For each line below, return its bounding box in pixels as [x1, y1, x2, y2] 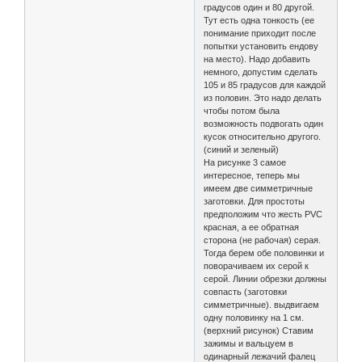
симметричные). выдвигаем [204, 300, 320, 310]
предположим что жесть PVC [204, 209, 323, 220]
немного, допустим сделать [204, 67, 318, 78]
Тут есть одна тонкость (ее [204, 15, 315, 26]
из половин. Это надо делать [204, 93, 322, 103]
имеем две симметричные [204, 183, 314, 194]
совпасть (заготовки [204, 287, 288, 297]
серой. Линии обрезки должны [204, 274, 327, 284]
